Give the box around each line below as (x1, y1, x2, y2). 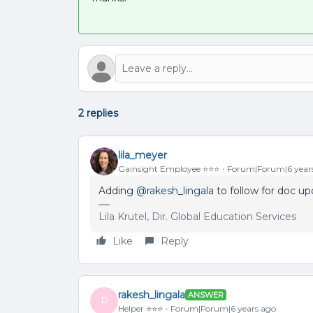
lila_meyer (118, 148, 167, 161)
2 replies (78, 107, 118, 119)
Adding (99, 184, 136, 197)
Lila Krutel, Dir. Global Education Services (99, 210, 296, 223)
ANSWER (188, 290, 224, 300)
